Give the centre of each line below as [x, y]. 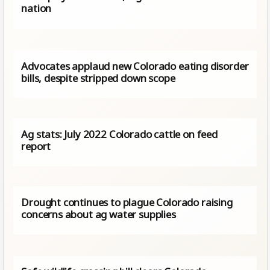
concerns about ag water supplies [99, 214]
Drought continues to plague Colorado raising [127, 202]
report [36, 146]
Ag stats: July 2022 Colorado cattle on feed [119, 134]
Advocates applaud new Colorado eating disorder [135, 66]
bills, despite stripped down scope [98, 78]
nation [36, 8]
